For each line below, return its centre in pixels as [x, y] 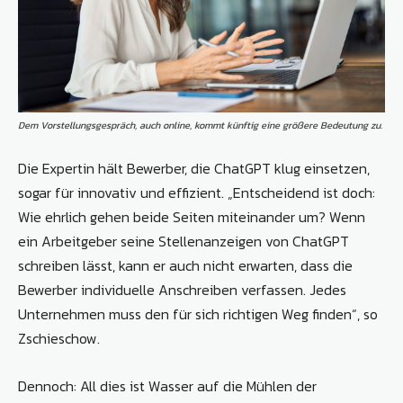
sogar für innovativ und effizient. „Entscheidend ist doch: [197, 193]
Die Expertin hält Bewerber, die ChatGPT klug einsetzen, [194, 169]
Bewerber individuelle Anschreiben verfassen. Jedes [182, 290]
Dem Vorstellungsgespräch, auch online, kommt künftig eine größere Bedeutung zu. [200, 125]
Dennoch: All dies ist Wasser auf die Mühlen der [167, 386]
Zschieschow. [59, 339]
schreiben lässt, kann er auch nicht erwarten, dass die [185, 266]
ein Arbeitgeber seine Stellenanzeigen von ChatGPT [184, 242]
